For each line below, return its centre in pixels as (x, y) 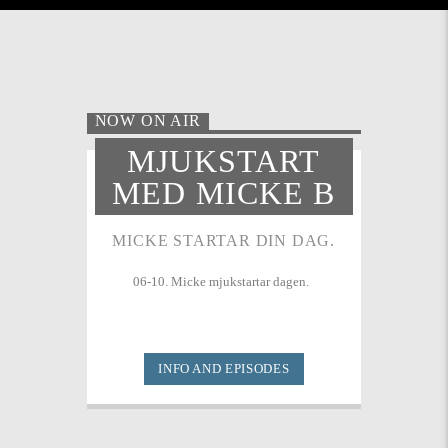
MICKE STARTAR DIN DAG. (224, 241)
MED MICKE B (224, 192)
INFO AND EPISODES (224, 368)
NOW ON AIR (147, 121)
